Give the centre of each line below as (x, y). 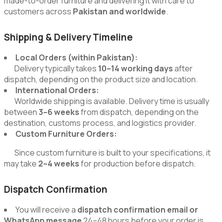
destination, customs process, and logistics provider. (100, 123)
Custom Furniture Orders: (66, 134)
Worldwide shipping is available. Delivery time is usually (107, 101)
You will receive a (46, 209)
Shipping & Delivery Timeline (68, 37)
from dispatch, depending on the (139, 112)
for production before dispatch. (138, 163)
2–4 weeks (59, 163)
